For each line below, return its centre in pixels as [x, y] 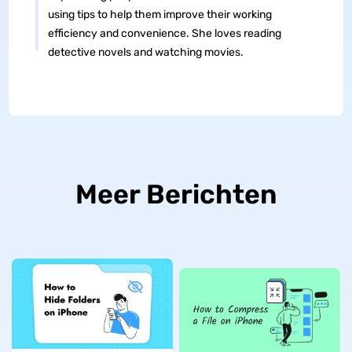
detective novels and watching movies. [145, 52]
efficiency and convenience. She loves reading [164, 33]
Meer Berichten [176, 194]
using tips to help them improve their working [159, 14]
